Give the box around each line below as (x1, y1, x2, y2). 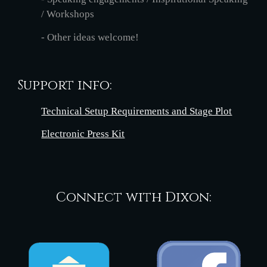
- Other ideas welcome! (41, 31, 139, 43)
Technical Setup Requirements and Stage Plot (41, 105, 232, 117)
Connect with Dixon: (55, 188, 212, 206)
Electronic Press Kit (41, 128, 125, 139)
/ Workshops (41, 8, 95, 20)
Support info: (17, 76, 113, 95)
